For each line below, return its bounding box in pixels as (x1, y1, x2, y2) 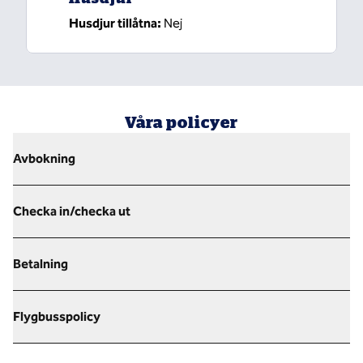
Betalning (13, 256, 68, 271)
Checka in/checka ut (13, 203, 130, 219)
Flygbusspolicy (13, 309, 100, 324)
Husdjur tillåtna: (69, 15, 161, 31)
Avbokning (13, 151, 75, 166)
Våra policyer (125, 113, 238, 131)
